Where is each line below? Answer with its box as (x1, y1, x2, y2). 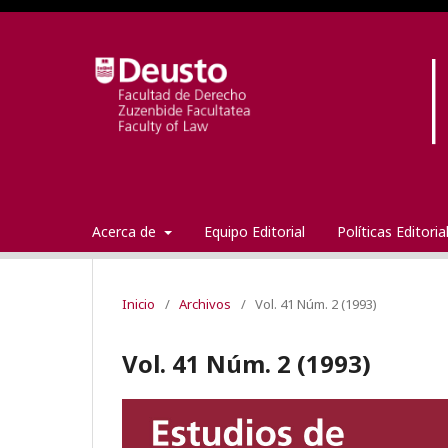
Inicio (122, 294, 155, 313)
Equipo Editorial (203, 221, 305, 241)
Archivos (179, 294, 231, 313)
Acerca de (92, 221, 160, 241)
